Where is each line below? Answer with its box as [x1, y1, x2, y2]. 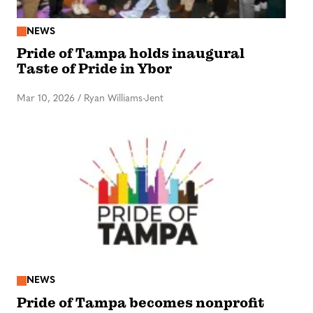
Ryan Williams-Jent [84, 94, 163, 105]
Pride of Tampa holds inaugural [17, 45, 245, 63]
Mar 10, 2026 [17, 94, 75, 105]
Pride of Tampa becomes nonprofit [17, 293, 265, 312]
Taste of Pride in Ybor [17, 60, 172, 78]
